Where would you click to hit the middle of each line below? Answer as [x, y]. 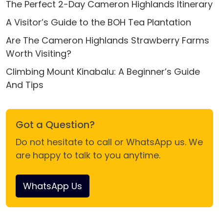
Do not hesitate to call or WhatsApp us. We [109, 142]
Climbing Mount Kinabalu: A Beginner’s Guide [103, 72]
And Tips [25, 85]
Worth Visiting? [39, 54]
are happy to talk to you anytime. [88, 155]
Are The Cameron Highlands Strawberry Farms [108, 40]
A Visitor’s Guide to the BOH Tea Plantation [99, 22]
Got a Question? [55, 125]
